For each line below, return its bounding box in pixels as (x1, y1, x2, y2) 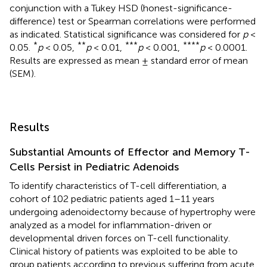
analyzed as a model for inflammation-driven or (10, 219, 212, 231)
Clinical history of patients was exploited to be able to (10, 245, 238, 257)
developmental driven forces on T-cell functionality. (10, 232, 230, 244)
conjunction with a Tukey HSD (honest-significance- (10, 2, 232, 14)
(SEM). (10, 67, 36, 79)
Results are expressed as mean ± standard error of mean (10, 54, 248, 66)
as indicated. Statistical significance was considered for (10, 28, 243, 40)
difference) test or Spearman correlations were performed (10, 15, 256, 27)
